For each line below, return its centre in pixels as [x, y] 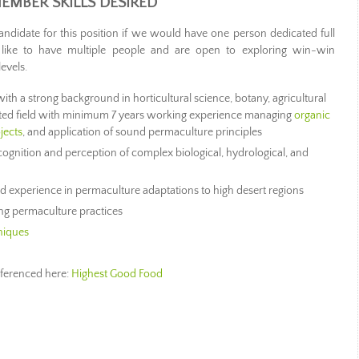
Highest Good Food [117, 274]
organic [312, 115]
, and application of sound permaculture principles [142, 132]
